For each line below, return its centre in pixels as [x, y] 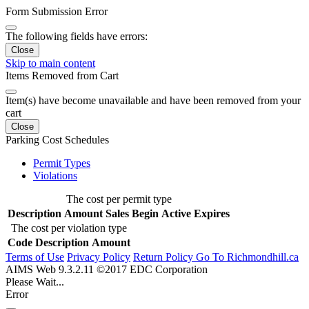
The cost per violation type [69, 228]
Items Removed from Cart [62, 76]
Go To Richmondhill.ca [247, 257]
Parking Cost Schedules [57, 140]
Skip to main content [50, 63]
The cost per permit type [119, 199]
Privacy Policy [99, 257]
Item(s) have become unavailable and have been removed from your [153, 100]
